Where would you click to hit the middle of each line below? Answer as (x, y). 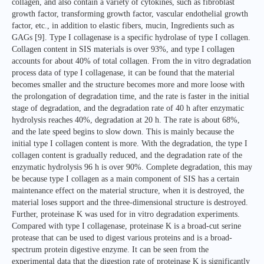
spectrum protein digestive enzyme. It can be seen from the (110, 250)
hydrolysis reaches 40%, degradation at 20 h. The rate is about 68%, (126, 120)
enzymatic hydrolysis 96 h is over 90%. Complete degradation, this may (132, 167)
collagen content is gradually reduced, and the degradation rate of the (127, 156)
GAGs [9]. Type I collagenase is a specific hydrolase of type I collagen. (131, 38)
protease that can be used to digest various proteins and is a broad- (122, 238)
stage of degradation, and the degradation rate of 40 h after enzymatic (128, 108)
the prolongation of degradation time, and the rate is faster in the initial (131, 97)
